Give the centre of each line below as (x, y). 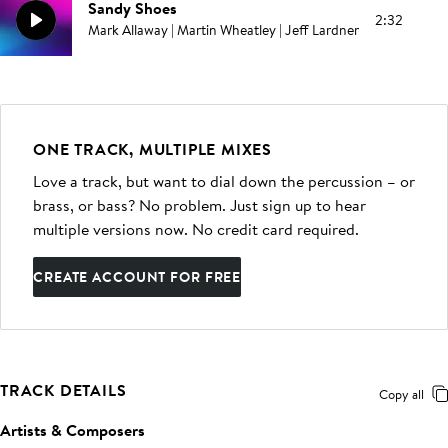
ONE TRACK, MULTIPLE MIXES (152, 149)
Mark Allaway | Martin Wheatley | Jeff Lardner (223, 30)
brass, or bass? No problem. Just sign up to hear (199, 205)
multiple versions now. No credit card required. (196, 229)
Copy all (401, 394)
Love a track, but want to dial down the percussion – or (224, 181)
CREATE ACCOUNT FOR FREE (137, 277)
